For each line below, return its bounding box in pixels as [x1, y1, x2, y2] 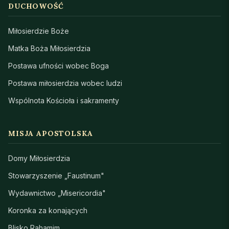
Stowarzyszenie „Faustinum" [8, 171, 104, 180]
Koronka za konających [8, 205, 87, 215]
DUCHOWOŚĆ [8, 1, 64, 11]
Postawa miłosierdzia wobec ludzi [8, 78, 122, 87]
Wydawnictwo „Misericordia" [8, 188, 106, 197]
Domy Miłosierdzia [8, 153, 70, 163]
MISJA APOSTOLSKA [8, 128, 93, 138]
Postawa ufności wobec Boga [8, 61, 109, 70]
